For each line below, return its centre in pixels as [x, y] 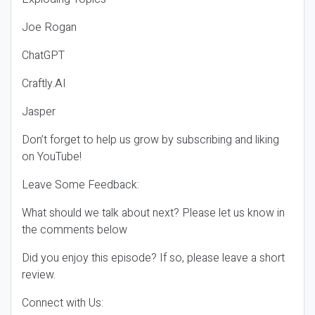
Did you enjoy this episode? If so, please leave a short [153, 258]
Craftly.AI [44, 84]
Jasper [39, 112]
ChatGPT [43, 56]
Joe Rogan [49, 27]
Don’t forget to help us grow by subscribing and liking [150, 140]
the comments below [75, 230]
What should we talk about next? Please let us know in [153, 213]
